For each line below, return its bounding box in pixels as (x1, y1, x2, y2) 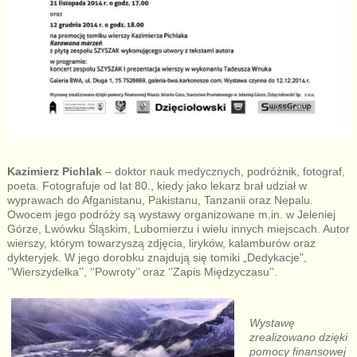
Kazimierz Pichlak (6, 164, 102, 178)
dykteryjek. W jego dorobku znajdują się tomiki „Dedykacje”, (6, 250, 307, 264)
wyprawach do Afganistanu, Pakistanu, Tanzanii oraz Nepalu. (6, 193, 313, 206)
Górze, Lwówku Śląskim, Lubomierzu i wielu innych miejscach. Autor (6, 222, 350, 235)
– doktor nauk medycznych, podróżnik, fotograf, (101, 164, 345, 178)
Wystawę (249, 316, 295, 329)
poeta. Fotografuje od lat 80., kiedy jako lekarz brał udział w (6, 178, 307, 192)
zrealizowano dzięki (249, 330, 347, 343)
